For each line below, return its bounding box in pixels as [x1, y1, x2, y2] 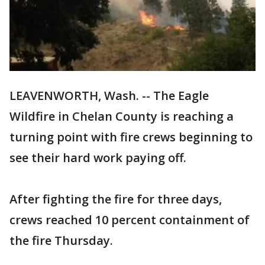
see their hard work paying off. [9, 150, 186, 166]
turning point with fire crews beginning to [9, 129, 253, 146]
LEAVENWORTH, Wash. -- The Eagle [9, 88, 209, 104]
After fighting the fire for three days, [9, 191, 222, 208]
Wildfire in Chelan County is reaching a [9, 108, 234, 125]
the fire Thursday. [9, 232, 113, 249]
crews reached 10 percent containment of [9, 212, 250, 228]
